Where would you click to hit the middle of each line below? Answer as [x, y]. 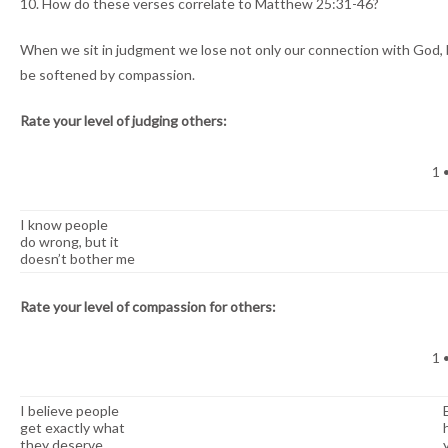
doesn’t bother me [77, 259]
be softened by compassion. [107, 75]
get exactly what [72, 428]
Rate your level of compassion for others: [148, 307]
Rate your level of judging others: [123, 121]
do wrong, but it [69, 242]
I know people [64, 225]
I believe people [69, 411]
